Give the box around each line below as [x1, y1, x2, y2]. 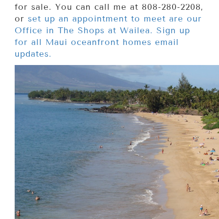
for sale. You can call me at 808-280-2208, [15, 2, 203, 12]
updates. [15, 49, 52, 59]
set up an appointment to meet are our [28, 14, 202, 24]
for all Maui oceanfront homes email [15, 37, 179, 47]
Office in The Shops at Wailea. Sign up [15, 25, 190, 36]
